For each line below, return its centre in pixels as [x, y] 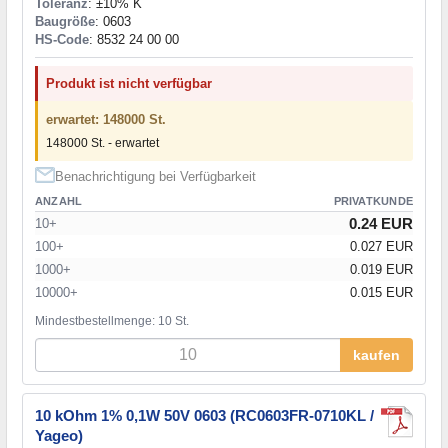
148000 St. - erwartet [102, 142]
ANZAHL [59, 200]
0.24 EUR [381, 223]
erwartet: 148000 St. [106, 119]
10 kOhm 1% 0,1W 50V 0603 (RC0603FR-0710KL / [204, 415]
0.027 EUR [381, 246]
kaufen [376, 354]
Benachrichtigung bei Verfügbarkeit [155, 176]
